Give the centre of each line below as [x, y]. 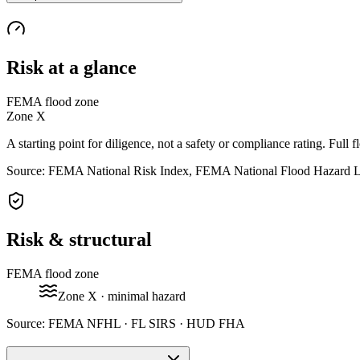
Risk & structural [79, 240]
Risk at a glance [72, 67]
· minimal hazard [141, 297]
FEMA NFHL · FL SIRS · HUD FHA [147, 324]
